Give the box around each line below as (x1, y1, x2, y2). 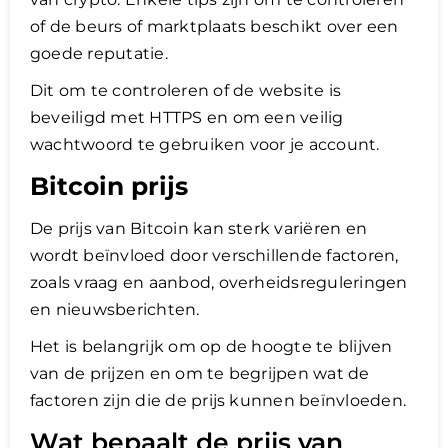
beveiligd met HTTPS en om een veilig (30, 107, 344, 127)
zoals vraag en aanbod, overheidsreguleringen (30, 272, 408, 292)
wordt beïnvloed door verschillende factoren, (30, 245, 399, 265)
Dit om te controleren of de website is (30, 80, 342, 100)
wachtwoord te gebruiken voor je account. (30, 134, 380, 154)
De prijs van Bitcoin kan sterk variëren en (30, 218, 368, 238)
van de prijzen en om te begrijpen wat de (30, 363, 370, 383)
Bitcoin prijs (30, 170, 188, 201)
